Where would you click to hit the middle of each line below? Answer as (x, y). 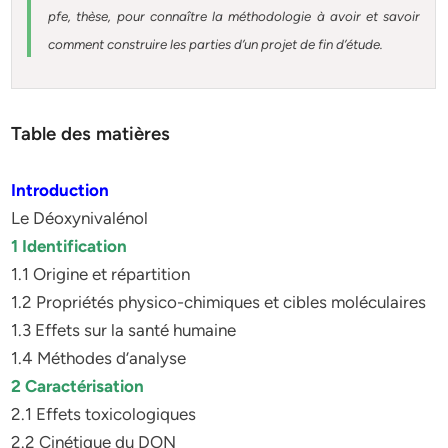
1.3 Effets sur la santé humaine (124, 330)
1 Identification (69, 246)
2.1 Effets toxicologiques (104, 414)
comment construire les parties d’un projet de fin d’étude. (216, 44)
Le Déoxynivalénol (80, 218)
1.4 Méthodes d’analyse (99, 358)
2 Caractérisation (78, 386)
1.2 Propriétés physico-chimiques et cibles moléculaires (219, 302)
